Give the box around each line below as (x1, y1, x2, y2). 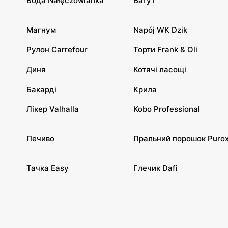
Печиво (26, 134, 54, 144)
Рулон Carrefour (26, 45, 88, 54)
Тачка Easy (26, 163, 69, 173)
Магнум (26, 25, 56, 35)
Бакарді (26, 84, 56, 94)
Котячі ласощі (133, 65, 186, 74)
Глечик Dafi (133, 163, 178, 173)
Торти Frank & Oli (133, 45, 197, 54)
